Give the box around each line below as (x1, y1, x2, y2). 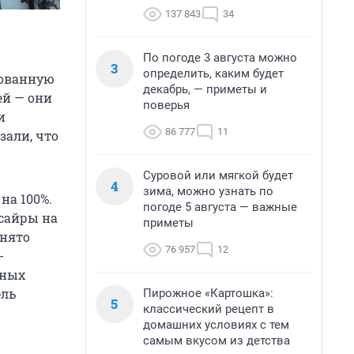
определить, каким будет (143, 66, 284, 81)
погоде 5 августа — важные (143, 200, 297, 214)
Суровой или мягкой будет (143, 168, 293, 183)
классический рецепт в (143, 302, 274, 316)
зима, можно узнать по (143, 184, 273, 198)
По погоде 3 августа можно (143, 51, 297, 65)
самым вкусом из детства (143, 333, 290, 348)
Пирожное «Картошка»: (143, 286, 273, 300)
